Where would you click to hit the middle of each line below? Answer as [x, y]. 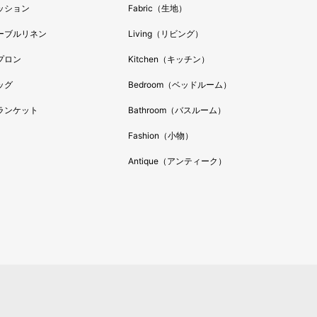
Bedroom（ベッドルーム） [180, 84]
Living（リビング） [166, 33]
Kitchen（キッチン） [169, 59]
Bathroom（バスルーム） [177, 110]
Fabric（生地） [158, 8]
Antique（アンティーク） [178, 161]
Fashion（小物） [161, 135]
